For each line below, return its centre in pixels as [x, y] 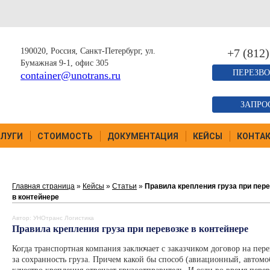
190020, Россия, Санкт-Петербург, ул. [88, 51]
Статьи [124, 186]
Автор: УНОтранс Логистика [53, 218]
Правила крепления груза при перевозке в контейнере [130, 229]
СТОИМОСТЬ [65, 136]
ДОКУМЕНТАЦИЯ [143, 136]
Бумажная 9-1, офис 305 [64, 63]
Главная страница [43, 186]
